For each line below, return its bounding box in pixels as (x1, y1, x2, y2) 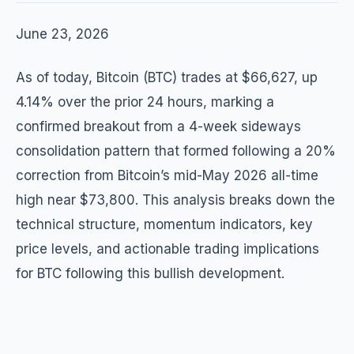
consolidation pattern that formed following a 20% (16, 143, 336, 159)
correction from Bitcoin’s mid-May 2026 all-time (16, 168, 318, 183)
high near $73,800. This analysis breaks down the (16, 192, 335, 208)
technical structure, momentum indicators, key (16, 217, 313, 232)
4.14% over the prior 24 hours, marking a (16, 94, 274, 110)
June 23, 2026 (16, 26, 109, 42)
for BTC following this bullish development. (16, 265, 284, 281)
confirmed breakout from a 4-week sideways (16, 119, 301, 134)
